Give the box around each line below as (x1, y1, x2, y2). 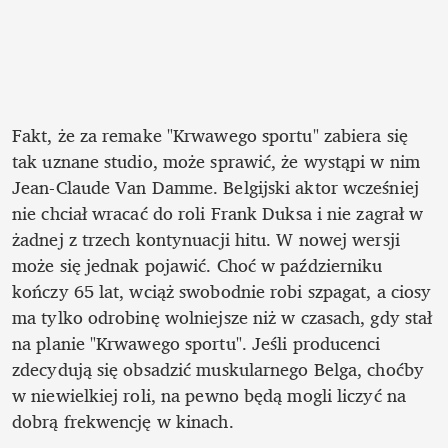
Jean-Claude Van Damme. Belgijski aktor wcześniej (12, 171, 419, 202)
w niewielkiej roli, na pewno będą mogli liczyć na (12, 379, 406, 410)
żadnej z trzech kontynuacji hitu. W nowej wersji (12, 223, 400, 254)
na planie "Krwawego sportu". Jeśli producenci (12, 327, 381, 358)
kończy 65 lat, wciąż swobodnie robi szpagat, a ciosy (12, 275, 432, 306)
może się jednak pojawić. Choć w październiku (12, 249, 383, 280)
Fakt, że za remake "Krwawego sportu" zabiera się (12, 119, 408, 150)
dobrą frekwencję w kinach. (12, 405, 234, 436)
